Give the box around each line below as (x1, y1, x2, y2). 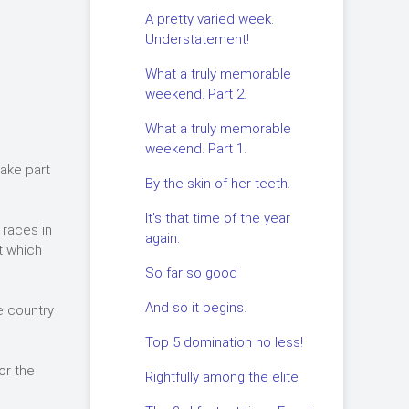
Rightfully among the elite (144, 369, 299, 385)
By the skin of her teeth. (144, 175, 290, 192)
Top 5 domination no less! (144, 334, 303, 351)
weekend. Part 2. (144, 86, 246, 102)
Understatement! (144, 31, 249, 47)
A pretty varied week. (144, 11, 274, 27)
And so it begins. (144, 299, 246, 316)
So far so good (144, 265, 237, 281)
